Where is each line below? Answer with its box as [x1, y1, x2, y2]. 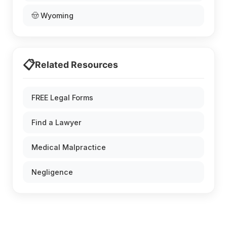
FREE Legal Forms [31, 93, 93, 102]
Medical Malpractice [31, 142, 106, 152]
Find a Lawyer [31, 118, 82, 127]
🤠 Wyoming [31, 11, 73, 20]
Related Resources [35, 59, 118, 70]
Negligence [31, 167, 73, 176]
